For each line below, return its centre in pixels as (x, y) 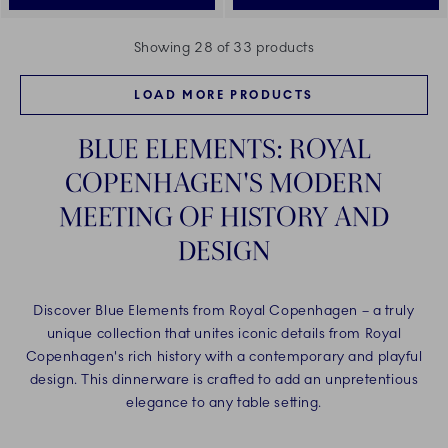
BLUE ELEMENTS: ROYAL (224, 148)
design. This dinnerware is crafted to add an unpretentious (224, 380)
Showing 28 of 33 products (224, 48)
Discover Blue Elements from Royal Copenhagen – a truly (224, 311)
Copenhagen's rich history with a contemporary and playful (224, 357)
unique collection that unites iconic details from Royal (224, 334)
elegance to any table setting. (224, 403)
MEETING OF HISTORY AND (224, 216)
